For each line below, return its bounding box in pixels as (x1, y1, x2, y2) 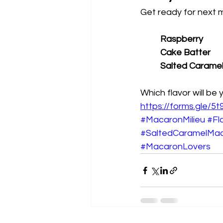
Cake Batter (160, 48, 211, 57)
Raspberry (160, 34, 203, 44)
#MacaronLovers (140, 142, 211, 151)
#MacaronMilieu (140, 115, 205, 124)
